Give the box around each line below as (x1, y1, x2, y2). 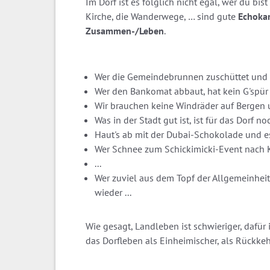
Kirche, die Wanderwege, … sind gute (86, 10, 238, 22)
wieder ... (95, 186, 131, 198)
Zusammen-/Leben (86, 24, 164, 37)
